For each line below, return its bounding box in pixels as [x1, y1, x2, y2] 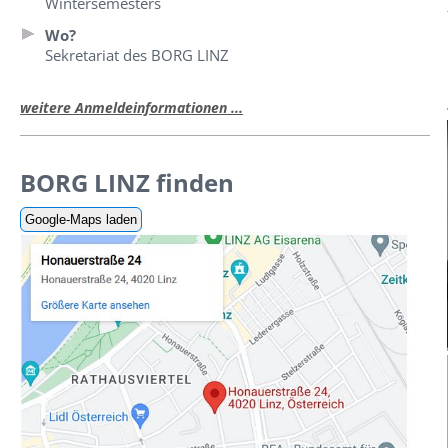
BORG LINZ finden [20, 166, 235, 200]
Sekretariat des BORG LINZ [45, 45, 230, 66]
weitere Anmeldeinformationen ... [20, 98, 244, 118]
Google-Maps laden [25, 212, 138, 228]
